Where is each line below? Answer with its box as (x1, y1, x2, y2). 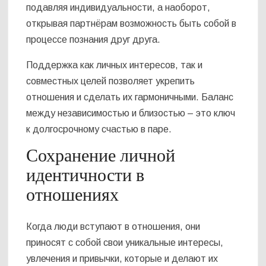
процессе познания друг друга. (26, 34, 161, 45)
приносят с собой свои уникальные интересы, (26, 237, 224, 248)
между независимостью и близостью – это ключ (26, 107, 236, 118)
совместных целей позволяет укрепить (26, 75, 195, 86)
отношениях (26, 182, 119, 208)
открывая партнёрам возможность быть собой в (26, 18, 237, 28)
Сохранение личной (26, 142, 176, 169)
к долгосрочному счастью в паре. (26, 123, 172, 134)
